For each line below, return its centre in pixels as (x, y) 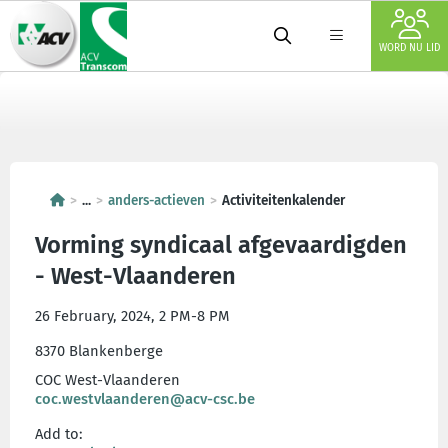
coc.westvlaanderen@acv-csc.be (145, 399)
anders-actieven (156, 200)
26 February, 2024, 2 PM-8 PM (132, 316)
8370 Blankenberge (99, 351)
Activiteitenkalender (283, 200)
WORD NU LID (409, 48)
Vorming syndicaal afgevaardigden (221, 245)
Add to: (59, 434)
